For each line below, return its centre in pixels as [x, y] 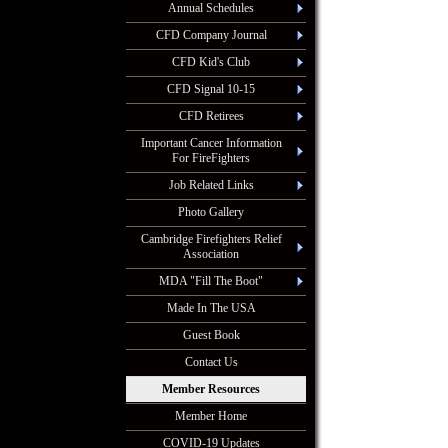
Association [211, 254]
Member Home [211, 416]
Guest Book [211, 335]
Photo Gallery [211, 212]
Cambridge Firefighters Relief [211, 239]
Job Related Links [211, 185]
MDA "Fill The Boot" [211, 281]
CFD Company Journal [211, 35]
